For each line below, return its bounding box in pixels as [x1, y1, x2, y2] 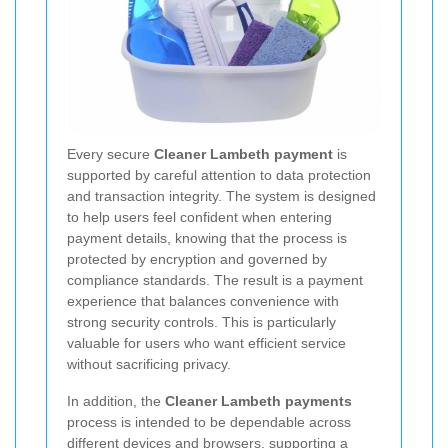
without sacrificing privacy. [67, 356, 231, 373]
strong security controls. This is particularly [67, 314, 336, 331]
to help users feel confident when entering [67, 209, 332, 226]
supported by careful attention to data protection [67, 167, 371, 184]
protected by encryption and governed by [67, 251, 327, 268]
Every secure [67, 146, 154, 163]
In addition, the [67, 393, 165, 410]
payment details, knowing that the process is [67, 230, 347, 247]
